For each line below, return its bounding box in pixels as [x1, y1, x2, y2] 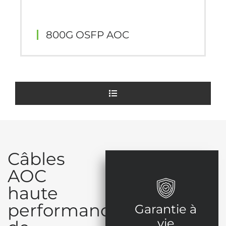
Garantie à [135, 201, 197, 216]
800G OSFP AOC [46, 28, 129, 41]
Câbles [8, 148, 65, 169]
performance [8, 199, 121, 221]
